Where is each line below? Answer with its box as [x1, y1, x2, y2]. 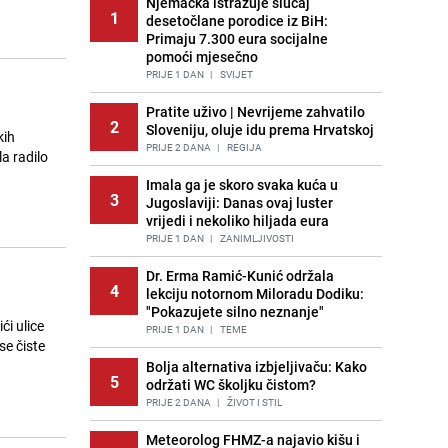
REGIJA [225, 140, 262, 154]
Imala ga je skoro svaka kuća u [146, 175, 338, 194]
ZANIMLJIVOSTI [218, 231, 294, 245]
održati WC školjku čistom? [146, 375, 316, 394]
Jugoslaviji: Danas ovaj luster [146, 193, 333, 212]
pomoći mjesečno [146, 47, 258, 66]
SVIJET [218, 67, 253, 81]
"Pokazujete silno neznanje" [146, 302, 324, 321]
